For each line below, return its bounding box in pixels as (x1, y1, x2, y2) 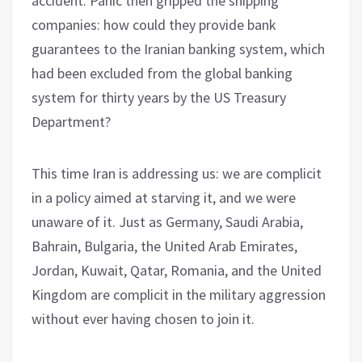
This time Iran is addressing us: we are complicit (32, 163, 322, 183)
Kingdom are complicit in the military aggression (32, 284, 326, 304)
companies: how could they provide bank (32, 15, 276, 34)
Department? (32, 112, 111, 131)
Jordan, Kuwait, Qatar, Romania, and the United (32, 260, 322, 280)
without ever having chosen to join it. (32, 309, 255, 328)
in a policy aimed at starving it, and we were (32, 187, 296, 207)
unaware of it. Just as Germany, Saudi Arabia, (32, 212, 303, 231)
